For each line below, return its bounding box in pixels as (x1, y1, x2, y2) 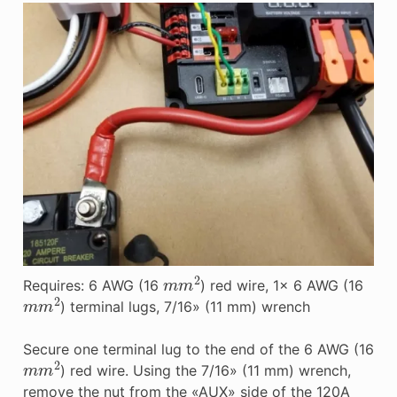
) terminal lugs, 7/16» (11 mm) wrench (59, 297, 310, 315)
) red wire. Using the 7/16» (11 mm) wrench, (59, 361, 351, 379)
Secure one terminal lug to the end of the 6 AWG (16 (22, 339, 374, 358)
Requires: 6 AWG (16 (22, 276, 163, 294)
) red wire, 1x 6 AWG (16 (199, 276, 363, 294)
